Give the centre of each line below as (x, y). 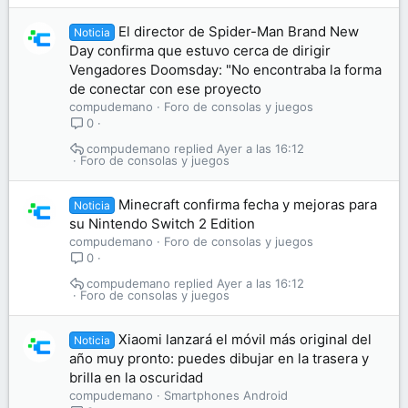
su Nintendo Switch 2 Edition (162, 224)
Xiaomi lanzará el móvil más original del (245, 339)
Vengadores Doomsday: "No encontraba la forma (225, 70)
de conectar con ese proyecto (165, 89)
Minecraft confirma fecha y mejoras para (248, 204)
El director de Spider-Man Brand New (239, 31)
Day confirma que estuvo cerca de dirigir (200, 51)
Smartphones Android (226, 395)
